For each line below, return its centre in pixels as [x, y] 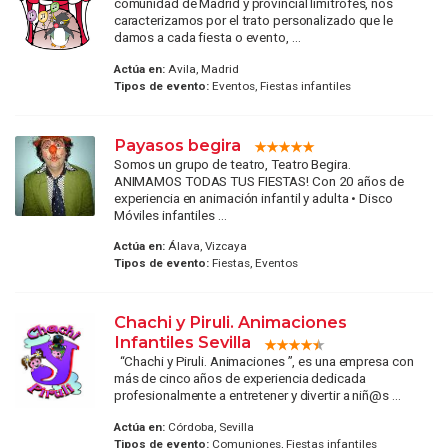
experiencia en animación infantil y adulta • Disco [253, 197]
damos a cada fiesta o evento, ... [207, 37]
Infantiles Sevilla [182, 342]
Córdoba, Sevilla [209, 426]
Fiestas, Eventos [253, 263]
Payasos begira [177, 144]
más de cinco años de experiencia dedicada [239, 378]
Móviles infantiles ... [170, 214]
